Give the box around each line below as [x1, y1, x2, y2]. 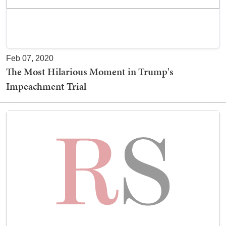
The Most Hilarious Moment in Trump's [6, 64, 174, 79]
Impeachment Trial [6, 79, 86, 93]
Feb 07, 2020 [6, 53, 53, 63]
